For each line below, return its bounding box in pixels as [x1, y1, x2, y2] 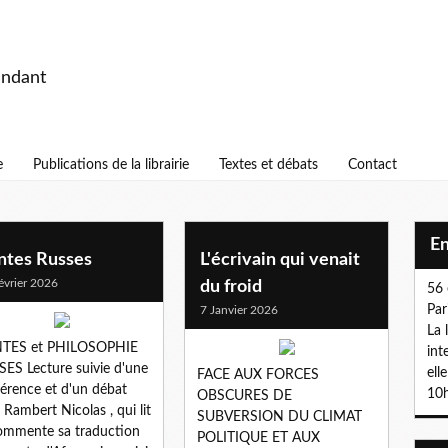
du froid [200, 277, 262, 296]
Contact [348, 158, 397, 172]
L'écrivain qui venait [200, 250, 360, 269]
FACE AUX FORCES [197, 367, 319, 382]
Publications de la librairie [33, 158, 189, 172]
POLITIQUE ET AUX [197, 430, 320, 445]
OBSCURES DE [197, 388, 292, 403]
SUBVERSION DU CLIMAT [197, 409, 362, 424]
